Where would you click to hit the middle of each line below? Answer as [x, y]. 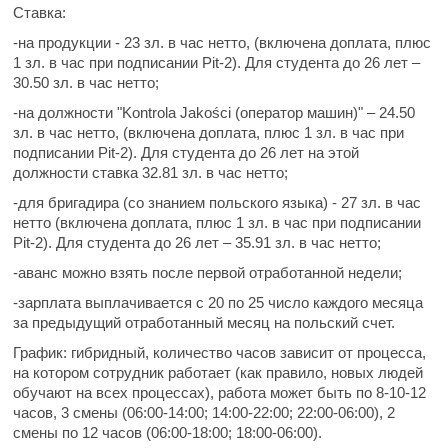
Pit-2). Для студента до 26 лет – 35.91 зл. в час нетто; [197, 242]
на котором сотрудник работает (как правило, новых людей [218, 372]
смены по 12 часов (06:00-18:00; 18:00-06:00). [167, 432]
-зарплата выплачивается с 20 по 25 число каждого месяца [218, 302]
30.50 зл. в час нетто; [86, 82]
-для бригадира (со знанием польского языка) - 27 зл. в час [217, 202]
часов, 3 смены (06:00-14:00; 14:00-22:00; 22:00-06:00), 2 [204, 412]
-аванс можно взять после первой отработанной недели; [207, 272]
